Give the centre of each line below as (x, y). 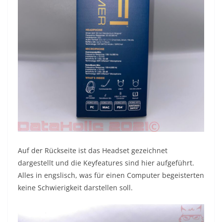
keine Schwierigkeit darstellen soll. (75, 188)
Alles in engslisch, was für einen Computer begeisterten (111, 175)
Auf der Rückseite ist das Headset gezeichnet (93, 151)
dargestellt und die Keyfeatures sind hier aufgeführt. (106, 163)
